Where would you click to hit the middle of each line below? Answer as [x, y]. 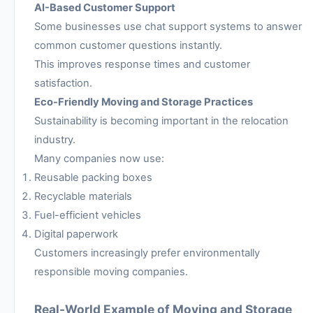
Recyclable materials [83, 196]
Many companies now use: [99, 158]
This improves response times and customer [142, 64]
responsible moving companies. [111, 271]
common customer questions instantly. [128, 45]
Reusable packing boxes [93, 177]
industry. [55, 139]
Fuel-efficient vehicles [88, 215]
